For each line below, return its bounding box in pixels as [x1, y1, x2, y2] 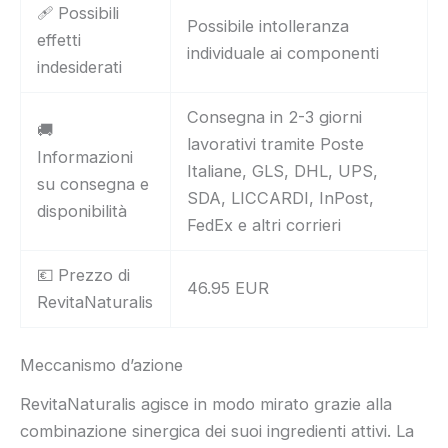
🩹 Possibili [37, 2, 120, 23]
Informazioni [37, 146, 134, 167]
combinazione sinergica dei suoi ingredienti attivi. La [20, 420, 414, 441]
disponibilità [37, 200, 128, 221]
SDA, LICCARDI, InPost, [187, 187, 375, 208]
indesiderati [37, 56, 123, 77]
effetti [37, 29, 82, 50]
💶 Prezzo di [37, 264, 131, 285]
